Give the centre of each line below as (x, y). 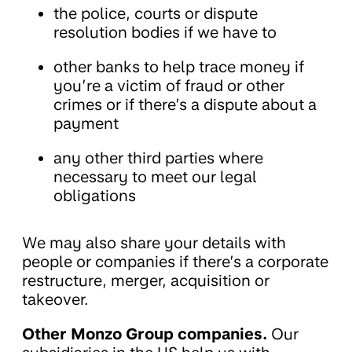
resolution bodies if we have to (165, 33)
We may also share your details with (154, 243)
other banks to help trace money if (179, 67)
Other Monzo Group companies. (145, 334)
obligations (95, 196)
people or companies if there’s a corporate (175, 262)
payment (86, 124)
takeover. (55, 300)
